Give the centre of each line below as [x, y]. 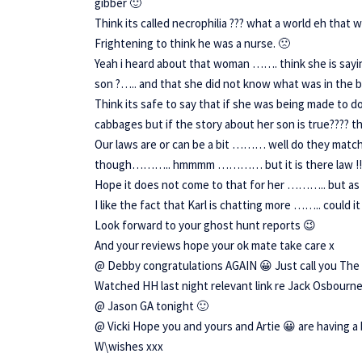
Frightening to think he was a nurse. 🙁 [192, 43]
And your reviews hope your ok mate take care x [215, 245]
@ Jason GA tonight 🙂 [152, 305]
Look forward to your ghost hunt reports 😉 [205, 225]
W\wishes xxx [129, 346]
